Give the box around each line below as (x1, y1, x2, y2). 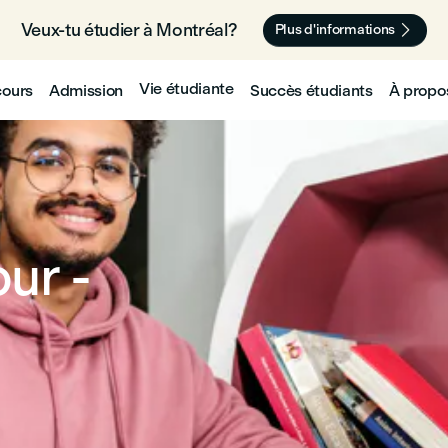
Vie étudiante (139, 79, 234, 98)
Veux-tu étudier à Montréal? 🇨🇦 (20, 19, 263, 41)
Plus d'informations (274, 21, 396, 38)
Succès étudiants (249, 80, 373, 100)
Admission (48, 80, 123, 100)
